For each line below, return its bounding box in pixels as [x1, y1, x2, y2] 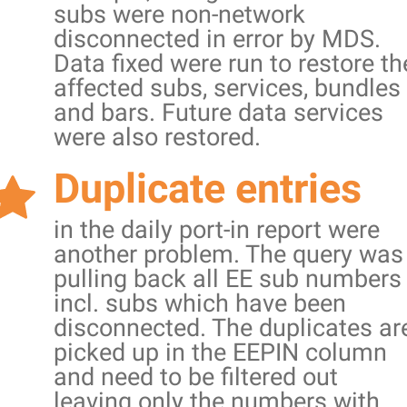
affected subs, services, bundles [54, 74, 401, 103]
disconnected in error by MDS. [54, 25, 381, 54]
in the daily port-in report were [54, 215, 380, 244]
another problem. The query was [54, 240, 403, 269]
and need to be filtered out [54, 362, 338, 392]
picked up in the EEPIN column [54, 338, 387, 367]
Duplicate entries [54, 164, 362, 213]
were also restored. [54, 123, 261, 152]
